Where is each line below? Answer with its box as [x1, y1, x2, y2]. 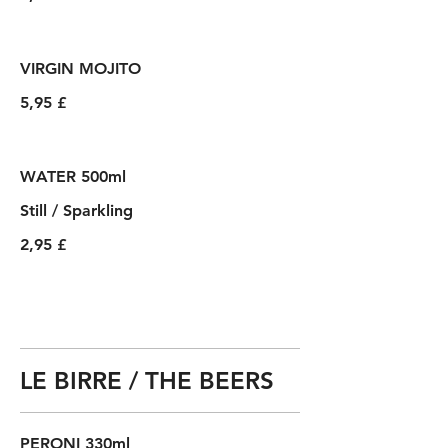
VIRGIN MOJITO [20, 59, 141, 78]
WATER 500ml [20, 167, 126, 186]
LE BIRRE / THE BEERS [20, 366, 274, 395]
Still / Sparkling [20, 201, 133, 220]
